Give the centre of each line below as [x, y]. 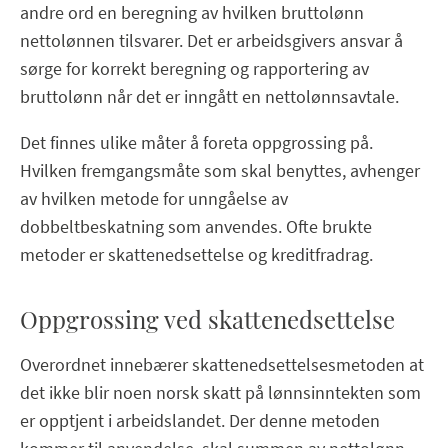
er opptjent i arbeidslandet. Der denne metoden [200, 420]
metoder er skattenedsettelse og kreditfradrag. [196, 254]
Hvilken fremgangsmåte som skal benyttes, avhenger [220, 170]
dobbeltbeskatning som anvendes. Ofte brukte [196, 226]
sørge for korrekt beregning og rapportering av [194, 68]
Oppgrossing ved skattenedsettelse [207, 318]
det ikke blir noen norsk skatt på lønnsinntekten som [220, 392]
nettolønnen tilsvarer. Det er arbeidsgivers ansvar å [211, 40]
